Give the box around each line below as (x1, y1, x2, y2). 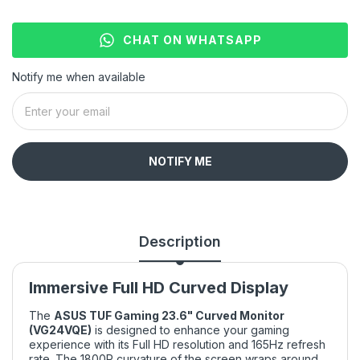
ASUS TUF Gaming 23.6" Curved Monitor (54, 308, 284, 322)
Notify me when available (12, 69, 145, 84)
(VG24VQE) (29, 322, 92, 337)
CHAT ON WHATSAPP (122, 32, 262, 47)
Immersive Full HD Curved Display (29, 277, 288, 297)
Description (139, 232, 221, 250)
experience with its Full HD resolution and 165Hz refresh (29, 337, 325, 351)
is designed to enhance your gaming (92, 322, 289, 337)
